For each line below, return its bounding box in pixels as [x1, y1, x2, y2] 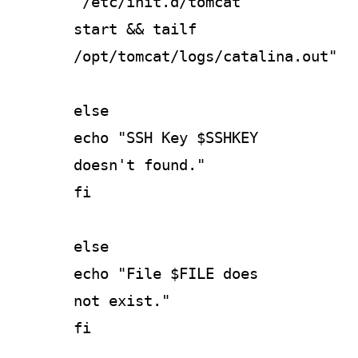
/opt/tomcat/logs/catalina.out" [74, 47, 337, 65]
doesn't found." [74, 156, 205, 173]
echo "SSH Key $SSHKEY [74, 129, 258, 146]
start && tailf [74, 20, 197, 38]
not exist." [74, 292, 170, 309]
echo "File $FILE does [74, 265, 258, 282]
